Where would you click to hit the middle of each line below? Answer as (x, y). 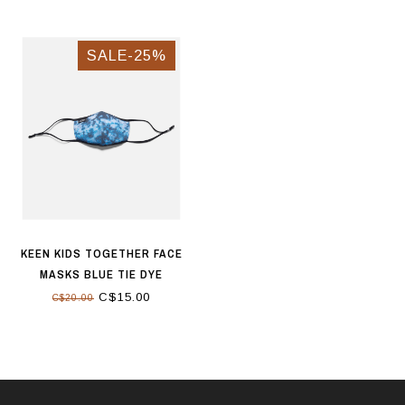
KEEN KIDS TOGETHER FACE (101, 253)
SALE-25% (127, 55)
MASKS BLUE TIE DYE (101, 274)
